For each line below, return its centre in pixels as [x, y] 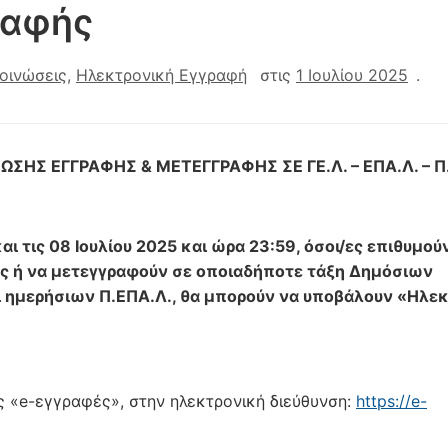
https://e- [391, 401]
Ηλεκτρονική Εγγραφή [161, 75]
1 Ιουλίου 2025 [352, 75]
